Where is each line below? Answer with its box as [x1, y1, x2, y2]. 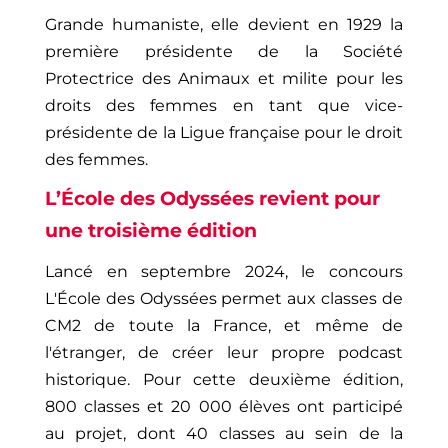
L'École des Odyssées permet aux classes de [45, 289, 403, 309]
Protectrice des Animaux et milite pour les [45, 68, 403, 88]
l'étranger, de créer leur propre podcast [45, 343, 403, 363]
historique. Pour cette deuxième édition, [45, 370, 403, 390]
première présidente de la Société [45, 41, 403, 61]
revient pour [254, 187, 380, 211]
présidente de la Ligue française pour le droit [45, 122, 403, 142]
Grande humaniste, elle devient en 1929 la [45, 14, 403, 34]
